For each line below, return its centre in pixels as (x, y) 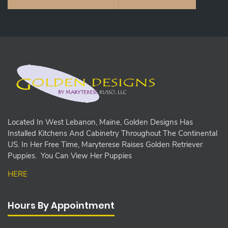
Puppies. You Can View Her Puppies (70, 156)
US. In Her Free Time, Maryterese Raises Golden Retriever (105, 145)
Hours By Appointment (61, 206)
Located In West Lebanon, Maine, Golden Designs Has (100, 122)
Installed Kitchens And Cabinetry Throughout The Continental (112, 134)
